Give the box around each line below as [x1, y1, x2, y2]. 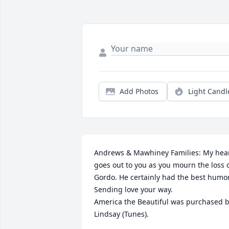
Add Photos [120, 86, 158, 97]
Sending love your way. [94, 185, 173, 195]
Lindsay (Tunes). [94, 209, 149, 219]
